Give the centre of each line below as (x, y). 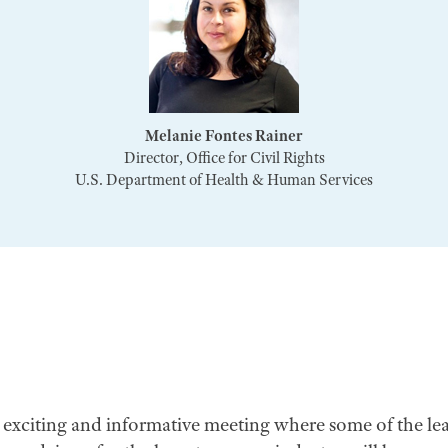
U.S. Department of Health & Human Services (224, 180)
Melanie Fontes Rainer (224, 136)
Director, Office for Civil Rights (224, 158)
